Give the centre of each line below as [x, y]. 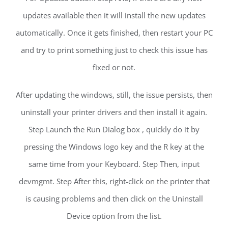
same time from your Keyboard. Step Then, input [114, 164]
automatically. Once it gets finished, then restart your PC [114, 32]
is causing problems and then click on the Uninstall [114, 198]
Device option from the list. [114, 216]
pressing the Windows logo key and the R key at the [114, 146]
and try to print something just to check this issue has [114, 50]
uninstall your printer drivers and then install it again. [114, 112]
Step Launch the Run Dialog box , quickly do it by [114, 129]
